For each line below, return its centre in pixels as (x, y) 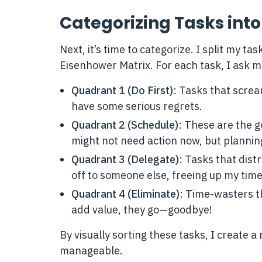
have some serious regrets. (137, 106)
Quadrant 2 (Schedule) (125, 125)
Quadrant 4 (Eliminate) (125, 194)
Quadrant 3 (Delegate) (125, 160)
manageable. (91, 251)
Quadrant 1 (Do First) (122, 91)
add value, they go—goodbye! (142, 210)
